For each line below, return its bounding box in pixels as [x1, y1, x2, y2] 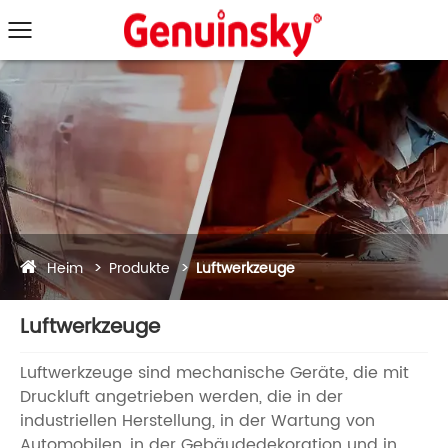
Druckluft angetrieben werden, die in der [20, 383, 343, 410]
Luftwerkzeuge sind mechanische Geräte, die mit [20, 359, 409, 386]
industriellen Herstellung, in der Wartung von [20, 407, 375, 434]
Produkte [109, 257, 170, 280]
